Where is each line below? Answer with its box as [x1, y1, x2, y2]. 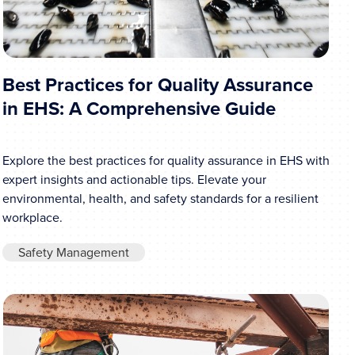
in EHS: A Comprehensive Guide [2, 94, 276, 124]
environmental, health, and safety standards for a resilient [2, 189, 319, 208]
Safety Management [17, 242, 129, 261]
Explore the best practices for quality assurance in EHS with [2, 151, 330, 170]
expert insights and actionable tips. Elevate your [2, 170, 266, 189]
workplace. [2, 208, 63, 227]
